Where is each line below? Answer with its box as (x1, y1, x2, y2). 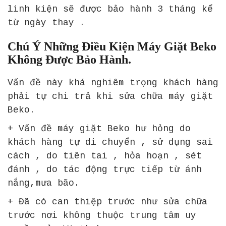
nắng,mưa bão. (8, 178, 80, 188)
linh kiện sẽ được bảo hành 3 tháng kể (8, 4, 213, 14)
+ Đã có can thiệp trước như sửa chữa (8, 196, 207, 207)
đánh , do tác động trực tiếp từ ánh (8, 164, 202, 175)
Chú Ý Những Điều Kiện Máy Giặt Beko (8, 39, 216, 53)
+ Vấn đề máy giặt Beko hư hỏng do (8, 123, 191, 134)
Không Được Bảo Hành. (8, 52, 131, 66)
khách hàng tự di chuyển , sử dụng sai (8, 137, 213, 147)
